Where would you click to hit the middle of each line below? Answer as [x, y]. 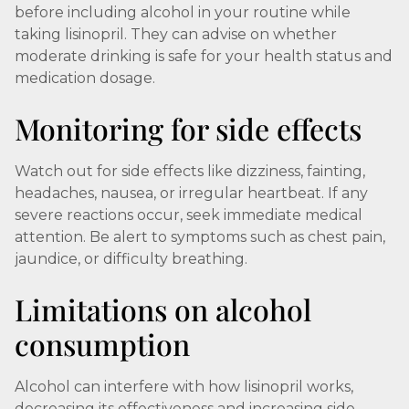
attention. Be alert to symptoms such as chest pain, [200, 237]
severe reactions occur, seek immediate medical [189, 215]
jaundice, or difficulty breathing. [131, 259]
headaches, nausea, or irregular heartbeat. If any [191, 193]
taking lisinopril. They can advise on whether [176, 34]
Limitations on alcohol [163, 309]
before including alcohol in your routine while [183, 12]
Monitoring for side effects [188, 128]
